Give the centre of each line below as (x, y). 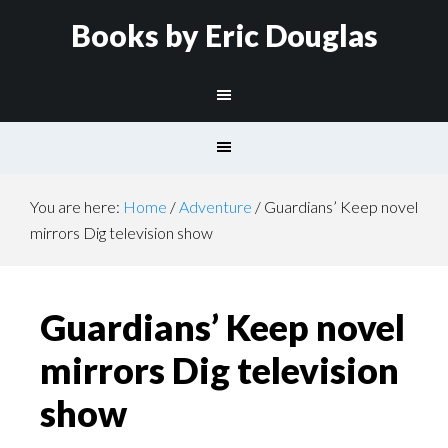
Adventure (215, 206)
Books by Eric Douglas (224, 35)
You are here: (76, 206)
